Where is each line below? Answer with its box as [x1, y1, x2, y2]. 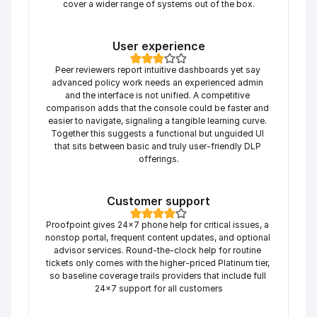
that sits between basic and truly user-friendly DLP [54, 141, 261, 151]
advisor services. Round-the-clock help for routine [54, 245, 261, 255]
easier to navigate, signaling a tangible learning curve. [48, 115, 267, 126]
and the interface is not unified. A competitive [65, 90, 250, 100]
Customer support [107, 194, 210, 208]
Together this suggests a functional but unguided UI [51, 128, 264, 139]
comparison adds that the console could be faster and [46, 103, 269, 113]
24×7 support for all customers [94, 283, 223, 294]
